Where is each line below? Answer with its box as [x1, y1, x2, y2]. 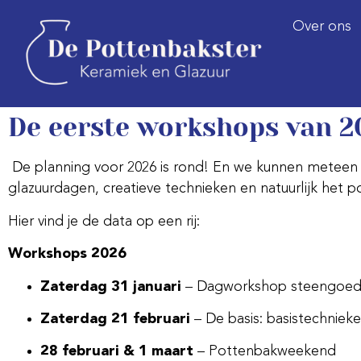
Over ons [293, 19, 351, 34]
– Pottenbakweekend [193, 344, 336, 359]
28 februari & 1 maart [40, 344, 193, 359]
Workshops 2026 [8, 247, 127, 262]
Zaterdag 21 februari [40, 311, 190, 326]
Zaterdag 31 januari [40, 279, 181, 294]
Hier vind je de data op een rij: [8, 214, 200, 229]
